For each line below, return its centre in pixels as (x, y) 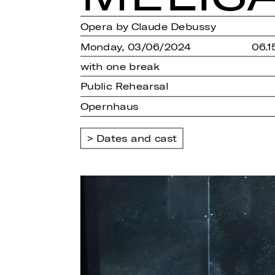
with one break (120, 66)
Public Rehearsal (124, 86)
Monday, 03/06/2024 (135, 46)
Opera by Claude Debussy (148, 26)
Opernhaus (110, 106)
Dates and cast (137, 138)
